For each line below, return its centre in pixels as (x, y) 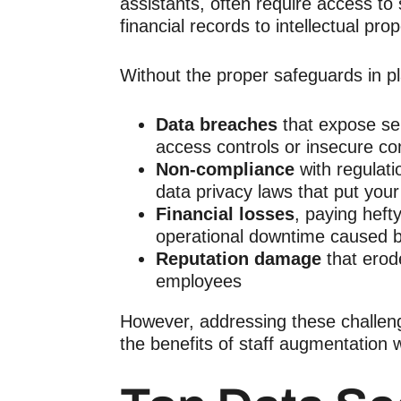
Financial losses (225, 214)
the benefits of (179, 344)
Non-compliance (225, 169)
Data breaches (217, 124)
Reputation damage (241, 259)
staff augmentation (313, 344)
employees (199, 281)
